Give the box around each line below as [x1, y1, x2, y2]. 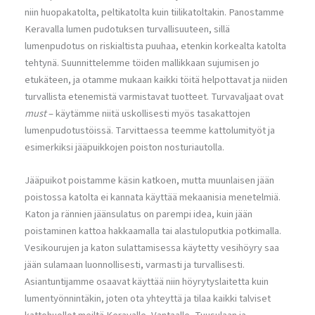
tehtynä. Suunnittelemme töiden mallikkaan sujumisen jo [25, 56, 259, 70]
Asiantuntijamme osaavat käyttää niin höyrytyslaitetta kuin [25, 274, 269, 290]
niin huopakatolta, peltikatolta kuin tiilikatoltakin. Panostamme [25, 5, 284, 20]
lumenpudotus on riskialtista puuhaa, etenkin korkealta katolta [25, 39, 286, 53]
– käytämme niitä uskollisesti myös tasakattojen [46, 106, 250, 121]
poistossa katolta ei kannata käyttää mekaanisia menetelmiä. [25, 190, 281, 205]
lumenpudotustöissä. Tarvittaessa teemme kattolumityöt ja [25, 123, 275, 138]
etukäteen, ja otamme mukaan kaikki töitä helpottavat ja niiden [25, 72, 288, 87]
